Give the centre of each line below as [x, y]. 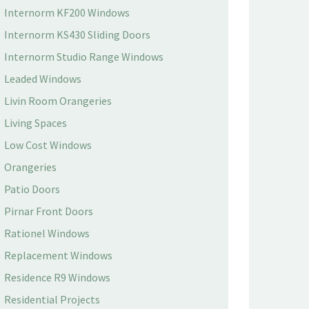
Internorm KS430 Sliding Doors [77, 34]
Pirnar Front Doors [49, 211]
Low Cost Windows [48, 145]
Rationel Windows [47, 233]
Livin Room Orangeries [58, 101]
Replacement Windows [58, 255]
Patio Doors [32, 189]
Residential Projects [52, 299]
